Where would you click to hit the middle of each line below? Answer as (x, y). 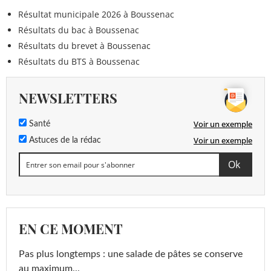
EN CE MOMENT (71, 229)
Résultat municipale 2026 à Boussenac (96, 15)
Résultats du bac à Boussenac (79, 30)
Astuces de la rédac (64, 141)
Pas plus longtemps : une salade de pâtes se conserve (131, 254)
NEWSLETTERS (68, 98)
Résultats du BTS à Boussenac (79, 62)
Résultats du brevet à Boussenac (84, 46)
